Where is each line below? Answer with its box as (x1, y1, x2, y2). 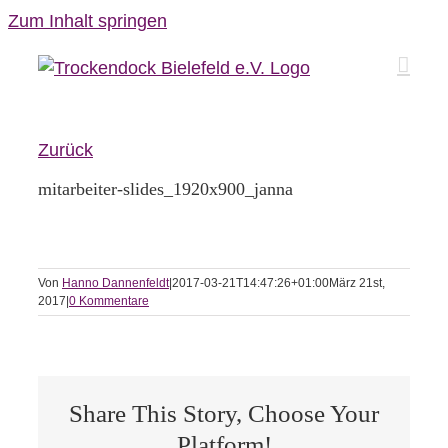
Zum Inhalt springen (8, 11, 167, 31)
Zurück (38, 140, 93, 160)
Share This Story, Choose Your (69, 399, 379, 427)
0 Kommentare (69, 294, 149, 309)
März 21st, (329, 276, 385, 291)
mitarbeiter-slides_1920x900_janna (38, 179, 293, 200)
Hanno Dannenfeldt (62, 276, 169, 291)
